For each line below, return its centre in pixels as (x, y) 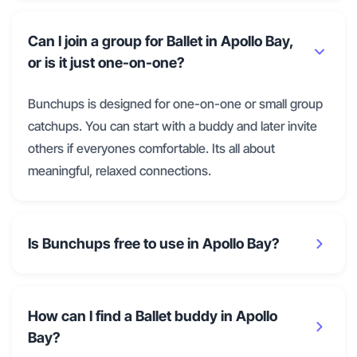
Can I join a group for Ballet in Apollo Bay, (161, 41)
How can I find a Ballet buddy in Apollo (153, 316)
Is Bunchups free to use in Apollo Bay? (154, 244)
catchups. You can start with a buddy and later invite (173, 126)
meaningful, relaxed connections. (120, 171)
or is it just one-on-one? (106, 63)
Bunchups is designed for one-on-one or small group (175, 104)
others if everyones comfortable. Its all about (151, 149)
